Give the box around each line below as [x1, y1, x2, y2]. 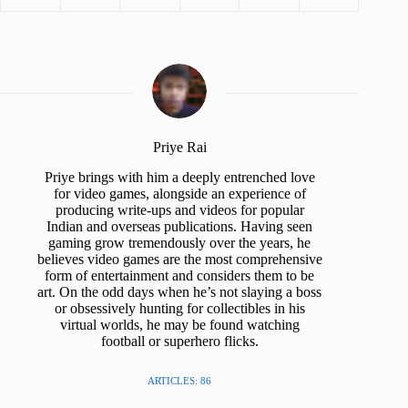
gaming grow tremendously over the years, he [48, 235, 311, 251]
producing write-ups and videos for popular [55, 202, 304, 219]
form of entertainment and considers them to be [45, 268, 315, 284]
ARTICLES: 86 [148, 375, 212, 387]
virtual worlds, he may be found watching [59, 317, 300, 333]
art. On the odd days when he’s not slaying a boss [37, 284, 322, 301]
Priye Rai [152, 139, 207, 156]
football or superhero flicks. [100, 333, 259, 350]
